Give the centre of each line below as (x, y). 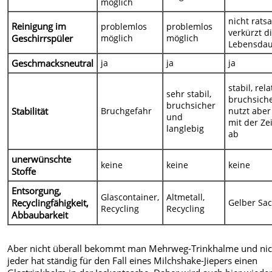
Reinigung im (39, 26)
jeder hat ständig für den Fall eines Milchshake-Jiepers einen (133, 261)
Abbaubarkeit (40, 215)
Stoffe (24, 172)
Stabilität (30, 111)
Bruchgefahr (127, 111)
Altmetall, (186, 197)
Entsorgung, (37, 191)
